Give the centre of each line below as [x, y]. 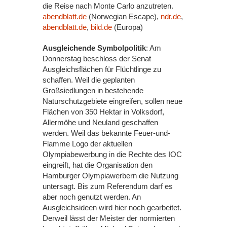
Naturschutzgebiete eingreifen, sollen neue [112, 101]
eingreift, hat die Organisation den [98, 165]
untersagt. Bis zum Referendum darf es [108, 186]
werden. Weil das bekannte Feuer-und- [106, 133]
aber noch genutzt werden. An [92, 197]
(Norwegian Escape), [124, 16]
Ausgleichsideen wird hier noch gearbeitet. [112, 207]
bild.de [101, 27]
